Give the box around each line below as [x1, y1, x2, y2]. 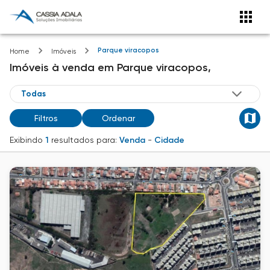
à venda [52, 60, 95, 74]
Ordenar [101, 113, 135, 124]
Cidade [154, 134, 184, 145]
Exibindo [10, 134, 43, 145]
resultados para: [51, 134, 117, 145]
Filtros [34, 113, 58, 124]
